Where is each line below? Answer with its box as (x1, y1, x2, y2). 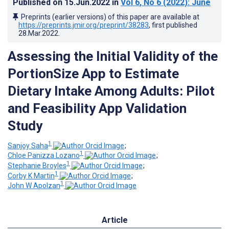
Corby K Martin (8, 171, 55, 180)
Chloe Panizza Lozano (8, 151, 80, 160)
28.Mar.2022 (18, 29, 58, 37)
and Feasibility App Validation (8, 100, 187, 116)
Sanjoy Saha (8, 141, 48, 150)
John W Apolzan (8, 181, 60, 190)
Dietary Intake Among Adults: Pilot (8, 83, 215, 99)
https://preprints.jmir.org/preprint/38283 (18, 20, 149, 29)
